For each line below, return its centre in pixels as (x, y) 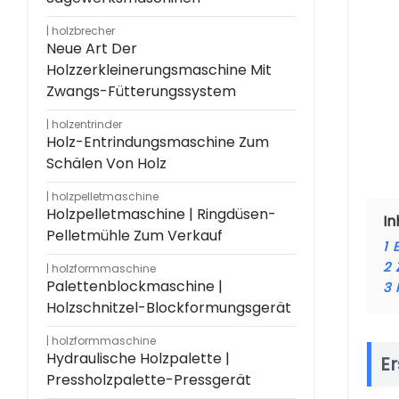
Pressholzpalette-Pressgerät (149, 380)
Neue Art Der (92, 49)
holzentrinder (87, 124)
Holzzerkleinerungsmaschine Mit (159, 70)
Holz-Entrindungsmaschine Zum (158, 142)
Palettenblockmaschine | (134, 286)
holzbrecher (83, 31)
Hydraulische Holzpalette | (138, 358)
